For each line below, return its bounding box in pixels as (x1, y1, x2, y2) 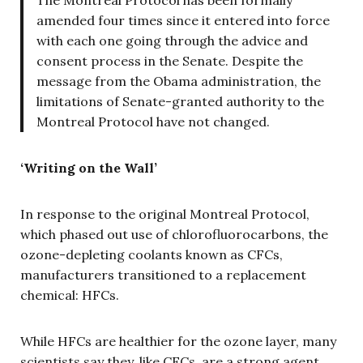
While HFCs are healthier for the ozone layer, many (20, 333, 336, 349)
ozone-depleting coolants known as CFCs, (20, 246, 283, 263)
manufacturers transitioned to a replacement (20, 267, 306, 283)
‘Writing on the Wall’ (20, 160, 157, 176)
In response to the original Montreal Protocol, (20, 206, 310, 222)
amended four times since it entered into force (36, 12, 330, 28)
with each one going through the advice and (36, 32, 308, 49)
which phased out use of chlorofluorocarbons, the (20, 226, 328, 242)
